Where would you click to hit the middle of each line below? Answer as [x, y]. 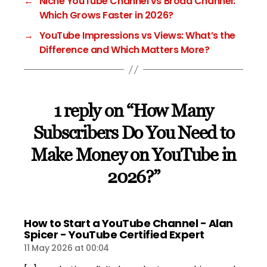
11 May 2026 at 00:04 [67, 248]
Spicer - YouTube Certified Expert [114, 235]
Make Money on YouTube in [133, 155]
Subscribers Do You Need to [133, 133]
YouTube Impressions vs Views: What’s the [137, 36]
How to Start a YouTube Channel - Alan [128, 223]
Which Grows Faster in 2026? [106, 15]
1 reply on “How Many [133, 111]
